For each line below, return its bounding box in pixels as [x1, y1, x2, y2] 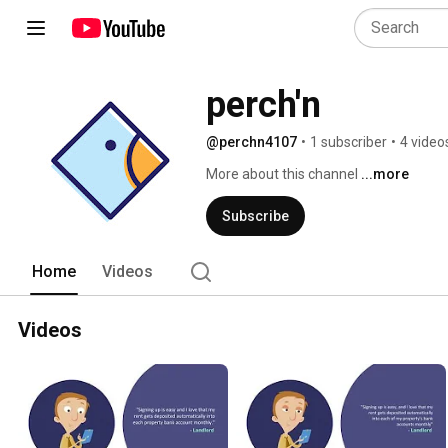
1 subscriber [310, 134, 387, 150]
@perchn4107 [206, 134, 297, 150]
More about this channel [206, 166, 358, 182]
